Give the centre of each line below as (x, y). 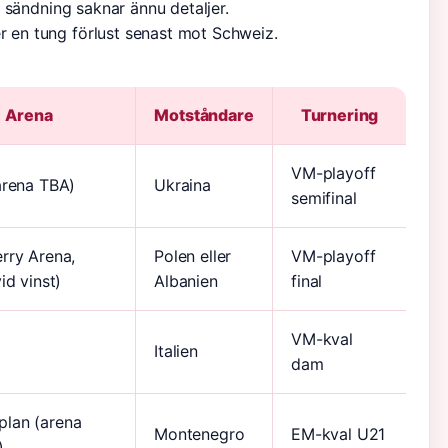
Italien (176, 351)
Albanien (186, 281)
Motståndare (204, 115)
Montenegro (199, 434)
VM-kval (322, 339)
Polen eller (193, 256)
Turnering (339, 115)
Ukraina (182, 185)
